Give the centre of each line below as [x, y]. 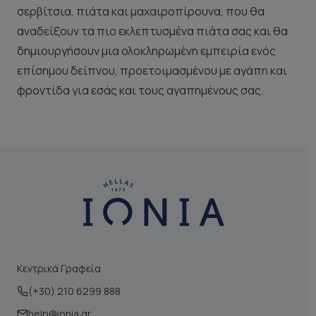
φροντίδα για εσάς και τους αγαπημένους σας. [140, 91]
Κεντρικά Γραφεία [59, 269]
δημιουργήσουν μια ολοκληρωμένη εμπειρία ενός [146, 51]
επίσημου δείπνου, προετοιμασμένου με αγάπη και [152, 71]
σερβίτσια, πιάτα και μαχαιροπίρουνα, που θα [141, 12]
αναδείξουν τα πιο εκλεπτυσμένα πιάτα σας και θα [152, 31]
